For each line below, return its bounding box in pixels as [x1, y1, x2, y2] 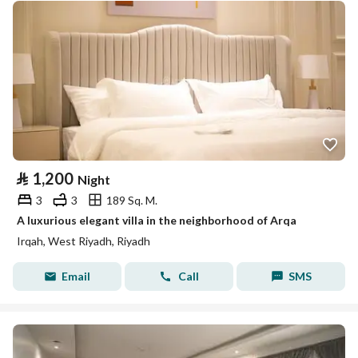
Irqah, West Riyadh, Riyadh [17, 234, 150, 248]
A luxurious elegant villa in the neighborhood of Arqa [17, 213, 296, 227]
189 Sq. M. [106, 193, 157, 207]
